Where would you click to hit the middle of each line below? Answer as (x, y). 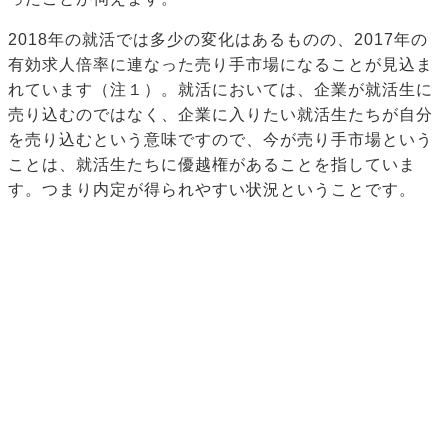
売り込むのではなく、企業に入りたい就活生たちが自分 (220, 115)
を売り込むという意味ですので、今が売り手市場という (220, 140)
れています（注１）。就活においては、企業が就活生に (220, 90)
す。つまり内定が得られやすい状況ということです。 (212, 190)
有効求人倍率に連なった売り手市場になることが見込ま (220, 65)
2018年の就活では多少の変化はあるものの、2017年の (218, 40)
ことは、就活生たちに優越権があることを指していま (212, 165)
